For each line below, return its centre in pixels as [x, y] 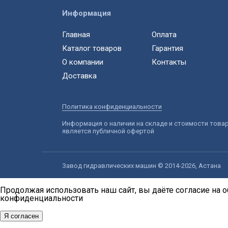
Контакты [169, 62]
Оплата [164, 35]
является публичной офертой [108, 131]
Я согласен [21, 216]
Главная [76, 35]
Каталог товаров [92, 49]
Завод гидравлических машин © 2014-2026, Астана [141, 166]
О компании [83, 62]
